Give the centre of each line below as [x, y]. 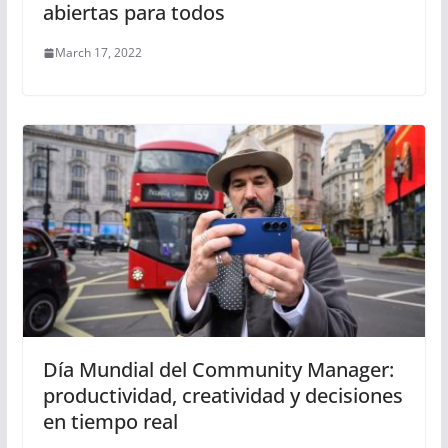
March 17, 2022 [98, 52]
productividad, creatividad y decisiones [222, 395]
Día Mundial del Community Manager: [218, 369]
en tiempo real [110, 421]
